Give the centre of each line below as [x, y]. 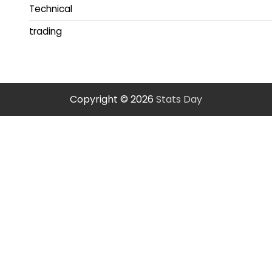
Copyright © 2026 [113, 100]
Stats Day [179, 100]
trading [46, 32]
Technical [51, 9]
